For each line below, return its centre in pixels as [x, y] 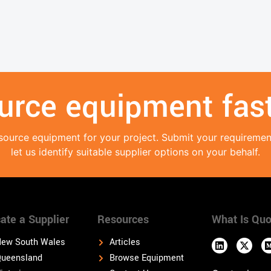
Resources [123, 219]
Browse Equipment [147, 258]
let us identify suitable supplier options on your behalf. [135, 152]
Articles [125, 242]
